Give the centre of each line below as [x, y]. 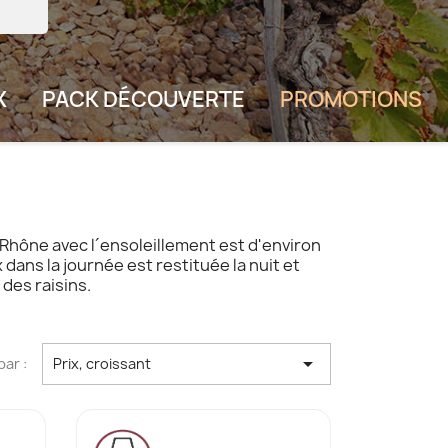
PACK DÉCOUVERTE [143, 99]
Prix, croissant [101, 363]
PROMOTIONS [351, 99]
